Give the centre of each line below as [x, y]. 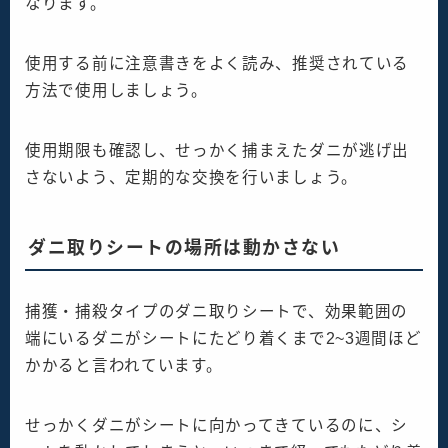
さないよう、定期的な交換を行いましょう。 [191, 178]
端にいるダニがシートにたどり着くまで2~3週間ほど [223, 338]
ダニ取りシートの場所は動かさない [184, 247]
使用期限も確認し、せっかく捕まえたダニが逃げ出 [217, 151]
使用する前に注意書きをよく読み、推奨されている [217, 64]
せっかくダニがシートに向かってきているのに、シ [217, 425]
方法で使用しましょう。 [116, 91]
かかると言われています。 [124, 365]
